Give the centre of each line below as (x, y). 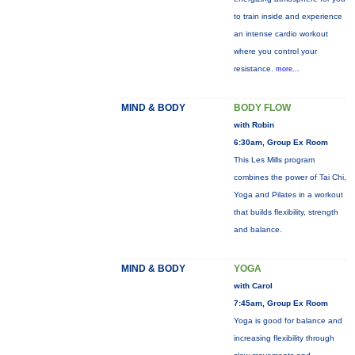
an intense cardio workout (281, 34)
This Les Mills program (274, 160)
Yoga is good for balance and (288, 321)
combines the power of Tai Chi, (290, 177)
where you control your (275, 51)
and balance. (258, 229)
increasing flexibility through (284, 338)
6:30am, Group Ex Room (281, 142)
